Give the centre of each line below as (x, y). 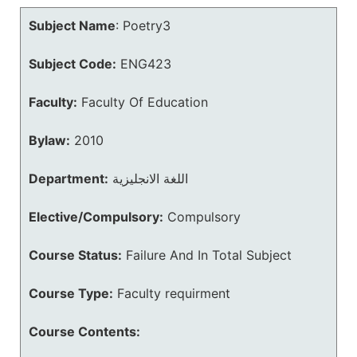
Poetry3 (147, 25)
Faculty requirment (174, 293)
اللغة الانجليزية (150, 178)
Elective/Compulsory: (96, 217)
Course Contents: (84, 331)
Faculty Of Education (145, 102)
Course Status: (75, 255)
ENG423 (146, 64)
